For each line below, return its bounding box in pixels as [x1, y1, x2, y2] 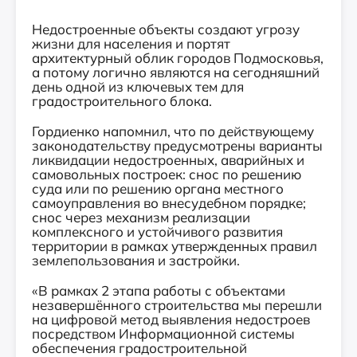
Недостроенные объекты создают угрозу [32, 20, 300, 37]
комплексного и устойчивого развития [32, 222, 283, 240]
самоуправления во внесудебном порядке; [32, 194, 306, 211]
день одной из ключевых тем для [32, 77, 244, 95]
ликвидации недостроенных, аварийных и [32, 151, 304, 168]
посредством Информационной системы [32, 324, 295, 342]
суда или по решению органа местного [32, 179, 284, 197]
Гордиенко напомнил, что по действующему [32, 122, 314, 139]
